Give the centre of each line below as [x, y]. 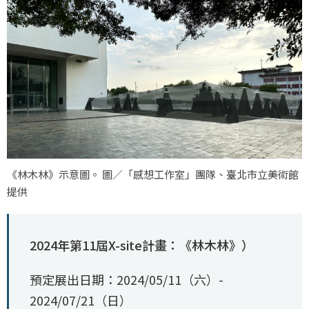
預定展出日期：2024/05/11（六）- [126, 279]
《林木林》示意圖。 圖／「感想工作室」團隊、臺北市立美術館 [153, 174]
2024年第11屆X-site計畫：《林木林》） [141, 245]
